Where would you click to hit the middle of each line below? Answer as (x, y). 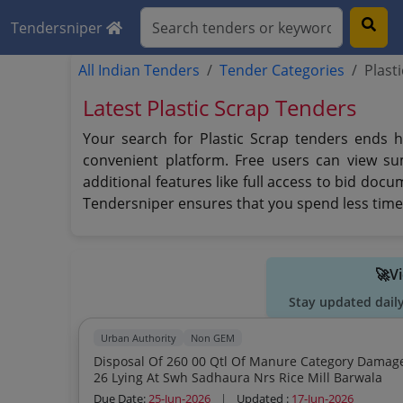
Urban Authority (139, 338)
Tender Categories (282, 70)
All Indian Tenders (139, 70)
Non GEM (213, 338)
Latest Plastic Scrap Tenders (220, 107)
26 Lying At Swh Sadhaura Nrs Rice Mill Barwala (318, 377)
